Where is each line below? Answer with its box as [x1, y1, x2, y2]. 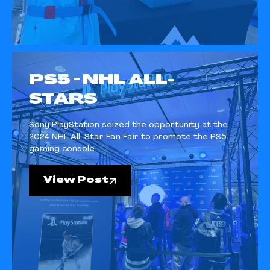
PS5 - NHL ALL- [29, 73, 175, 88]
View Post [43, 175, 109, 185]
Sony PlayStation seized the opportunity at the [29, 120, 228, 130]
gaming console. [29, 144, 96, 154]
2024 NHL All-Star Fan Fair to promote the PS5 [29, 132, 227, 142]
